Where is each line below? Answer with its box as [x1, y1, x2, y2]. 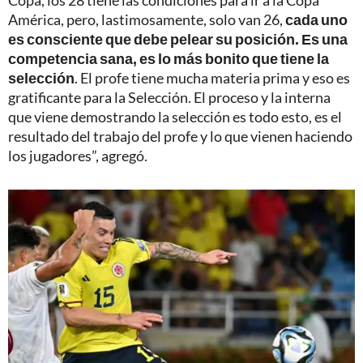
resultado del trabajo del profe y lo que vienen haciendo [8, 126, 352, 145]
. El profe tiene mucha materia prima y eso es [75, 68, 350, 87]
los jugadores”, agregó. [8, 146, 147, 164]
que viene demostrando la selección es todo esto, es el [8, 107, 342, 126]
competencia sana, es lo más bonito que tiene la [8, 49, 329, 67]
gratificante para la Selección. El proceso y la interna [8, 88, 331, 106]
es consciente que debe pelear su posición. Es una [8, 29, 348, 48]
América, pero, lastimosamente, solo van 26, [8, 10, 285, 28]
